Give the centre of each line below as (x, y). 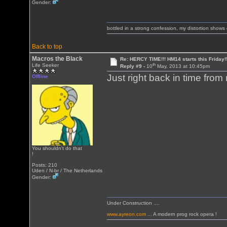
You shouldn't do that (57, 148)
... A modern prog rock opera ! (182, 214)
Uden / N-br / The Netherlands (67, 171)
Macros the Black (58, 59)
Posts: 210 (45, 165)
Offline (40, 76)
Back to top (47, 47)
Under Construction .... (134, 203)
